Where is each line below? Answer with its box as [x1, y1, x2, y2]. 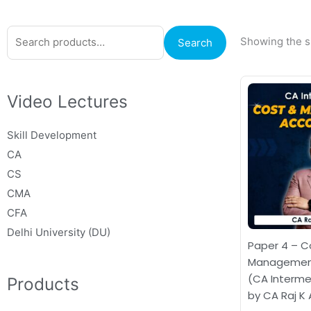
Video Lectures [7, 90, 128, 112]
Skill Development [7, 128, 96, 142]
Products [7, 273, 79, 294]
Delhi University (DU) [7, 225, 110, 239]
